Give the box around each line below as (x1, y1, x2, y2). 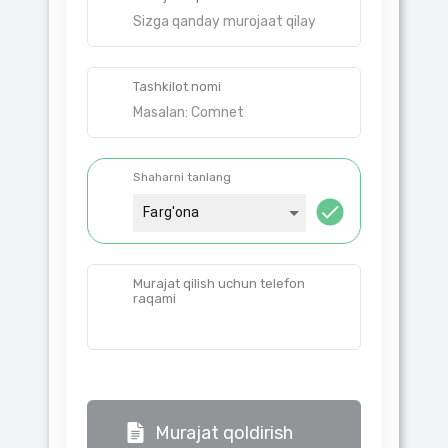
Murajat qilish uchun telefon (133, 275, 306, 291)
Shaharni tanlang (133, 170, 232, 185)
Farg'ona (143, 204, 200, 221)
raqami (133, 290, 177, 306)
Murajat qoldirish (155, 421, 293, 444)
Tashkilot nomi (133, 79, 222, 95)
